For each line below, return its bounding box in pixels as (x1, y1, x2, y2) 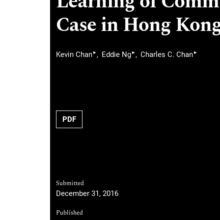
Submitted (56, 178, 84, 188)
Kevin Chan (56, 50, 92, 59)
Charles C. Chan (140, 50, 193, 59)
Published (56, 208, 83, 218)
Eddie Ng (102, 50, 131, 59)
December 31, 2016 (56, 189, 118, 198)
